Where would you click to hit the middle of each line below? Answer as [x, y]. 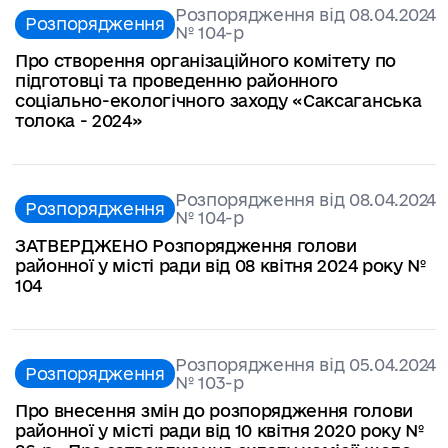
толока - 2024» [79, 120]
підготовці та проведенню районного [177, 80]
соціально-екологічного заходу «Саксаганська [218, 100]
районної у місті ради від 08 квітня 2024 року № [220, 265]
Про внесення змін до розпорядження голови [214, 410]
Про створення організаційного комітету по [205, 60]
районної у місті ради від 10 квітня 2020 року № [219, 430]
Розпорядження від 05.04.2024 [305, 364]
